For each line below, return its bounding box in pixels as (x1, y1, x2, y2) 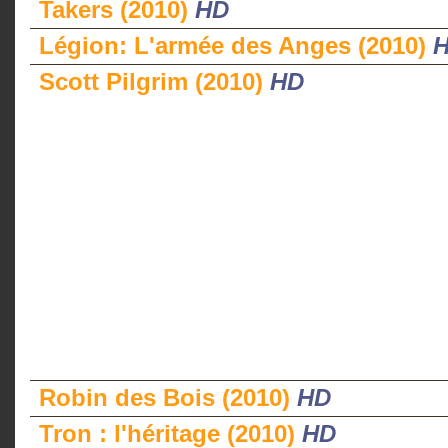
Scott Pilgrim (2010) (39, 68, 270, 95)
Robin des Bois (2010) (39, 384, 297, 411)
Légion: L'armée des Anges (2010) (39, 32, 433, 59)
